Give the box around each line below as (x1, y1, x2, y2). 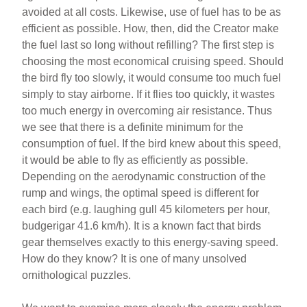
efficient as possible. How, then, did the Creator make (22, 23, 280, 34)
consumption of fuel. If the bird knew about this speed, (22, 138, 282, 149)
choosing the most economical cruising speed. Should (22, 56, 284, 67)
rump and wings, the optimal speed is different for (22, 187, 260, 199)
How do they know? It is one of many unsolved (22, 253, 247, 265)
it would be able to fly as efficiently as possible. (22, 154, 249, 166)
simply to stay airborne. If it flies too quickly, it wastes (22, 88, 275, 100)
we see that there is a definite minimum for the (22, 121, 244, 133)
